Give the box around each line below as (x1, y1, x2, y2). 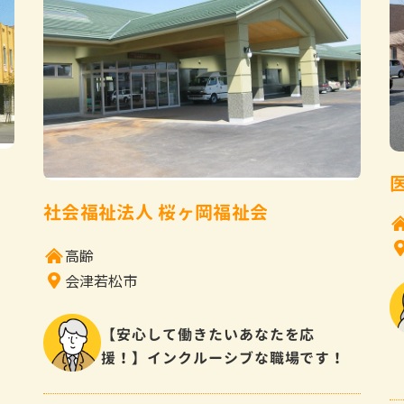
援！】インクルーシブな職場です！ (101, 348, 346, 369)
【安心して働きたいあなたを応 (101, 325, 316, 345)
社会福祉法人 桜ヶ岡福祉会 (43, 199, 269, 225)
